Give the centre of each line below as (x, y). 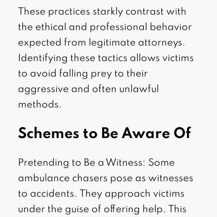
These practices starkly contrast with (102, 12)
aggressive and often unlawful (89, 90)
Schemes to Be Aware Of (105, 134)
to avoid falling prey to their (83, 74)
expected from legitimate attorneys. (102, 43)
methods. (40, 105)
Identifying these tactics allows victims (106, 59)
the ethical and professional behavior (105, 28)
